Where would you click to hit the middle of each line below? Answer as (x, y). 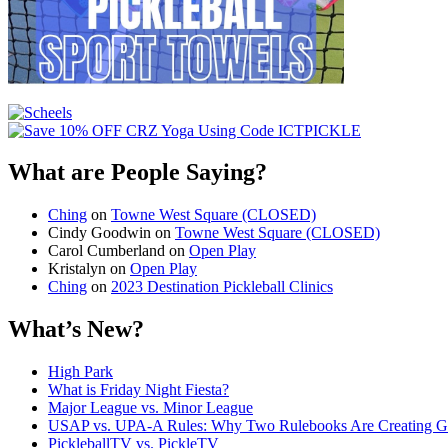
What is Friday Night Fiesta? (138, 390)
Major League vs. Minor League (150, 408)
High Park (80, 372)
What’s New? (76, 329)
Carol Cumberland (106, 251)
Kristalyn (77, 269)
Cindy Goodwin (99, 233)
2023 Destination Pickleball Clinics (222, 287)
